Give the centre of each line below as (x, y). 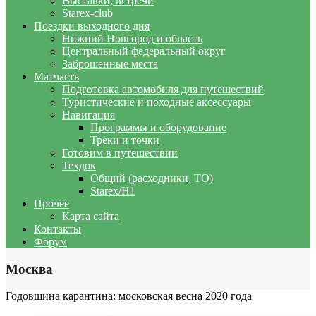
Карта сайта (91, 216)
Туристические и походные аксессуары (157, 102)
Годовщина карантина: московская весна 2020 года (129, 296)
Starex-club (87, 13)
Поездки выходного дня (92, 25)
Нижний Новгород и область (132, 38)
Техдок (79, 165)
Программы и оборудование (158, 127)
